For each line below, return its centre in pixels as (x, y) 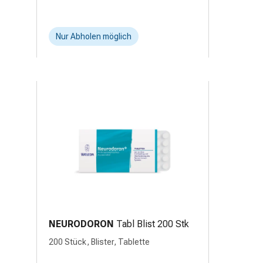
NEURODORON (81, 224)
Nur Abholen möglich (94, 36)
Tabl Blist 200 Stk (153, 224)
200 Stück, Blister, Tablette (99, 242)
